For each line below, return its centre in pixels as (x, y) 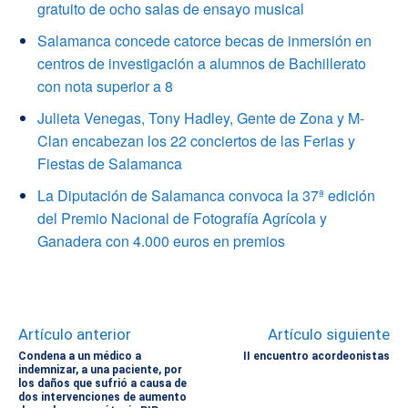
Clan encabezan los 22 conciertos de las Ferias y (196, 141)
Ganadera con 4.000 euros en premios (161, 241)
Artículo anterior (75, 335)
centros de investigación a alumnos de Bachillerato (202, 64)
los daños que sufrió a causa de (102, 384)
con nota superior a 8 (105, 87)
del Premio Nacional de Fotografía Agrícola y (182, 219)
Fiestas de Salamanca (110, 164)
